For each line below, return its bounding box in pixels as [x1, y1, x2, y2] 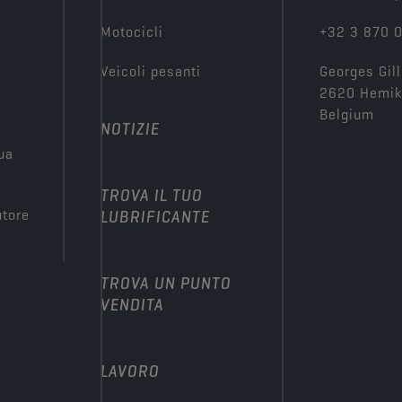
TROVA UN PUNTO [100, 273, 232, 293]
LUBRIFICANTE [100, 206, 210, 227]
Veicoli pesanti [100, 62, 201, 81]
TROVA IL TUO [100, 185, 203, 205]
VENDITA [100, 294, 164, 315]
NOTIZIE [100, 118, 160, 139]
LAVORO [100, 361, 160, 381]
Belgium [319, 105, 374, 124]
